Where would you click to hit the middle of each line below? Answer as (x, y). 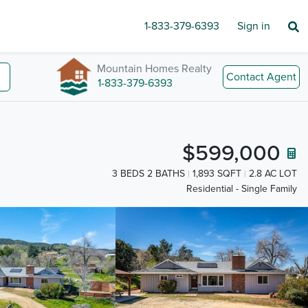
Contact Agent (261, 77)
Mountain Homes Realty (154, 68)
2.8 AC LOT (273, 174)
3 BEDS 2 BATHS (148, 174)
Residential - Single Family (242, 189)
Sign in (254, 26)
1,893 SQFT (217, 174)
